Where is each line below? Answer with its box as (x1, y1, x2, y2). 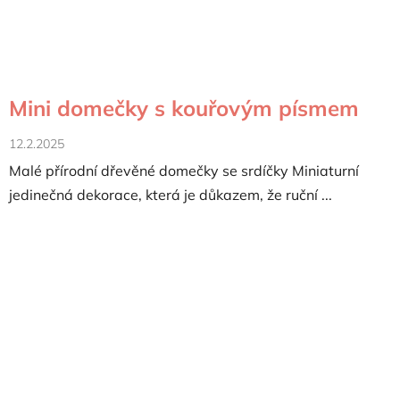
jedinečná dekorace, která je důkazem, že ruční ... (9, 186, 332, 204)
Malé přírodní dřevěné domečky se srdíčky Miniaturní (9, 162, 359, 180)
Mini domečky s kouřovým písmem (9, 95, 359, 122)
